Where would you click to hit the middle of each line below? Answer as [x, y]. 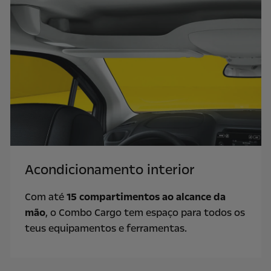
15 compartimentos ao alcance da [146, 197]
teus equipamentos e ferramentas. [107, 228]
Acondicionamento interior [109, 170]
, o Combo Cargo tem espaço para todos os [145, 212]
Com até [45, 197]
